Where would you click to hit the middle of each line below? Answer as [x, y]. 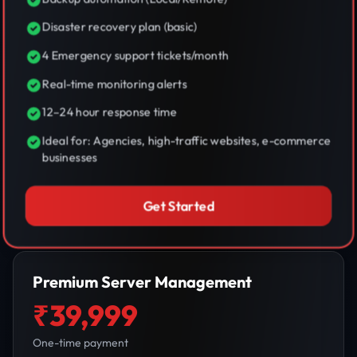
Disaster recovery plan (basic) [120, 27]
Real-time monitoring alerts [114, 84]
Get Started [178, 206]
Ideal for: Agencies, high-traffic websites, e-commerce [186, 141]
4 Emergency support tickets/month [135, 56]
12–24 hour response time [109, 112]
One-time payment [80, 343]
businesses [70, 158]
